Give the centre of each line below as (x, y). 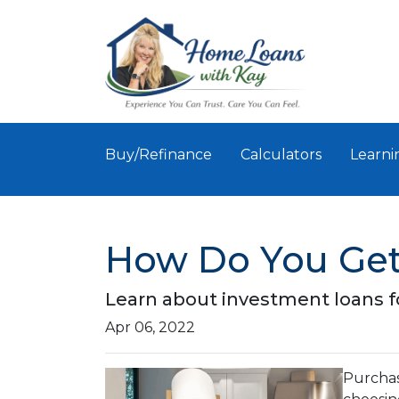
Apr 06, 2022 (150, 327)
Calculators (281, 155)
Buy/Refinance (159, 155)
